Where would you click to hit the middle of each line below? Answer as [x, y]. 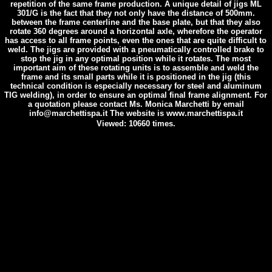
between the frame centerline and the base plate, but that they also [136, 22]
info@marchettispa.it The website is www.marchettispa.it [136, 113]
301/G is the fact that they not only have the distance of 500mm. [136, 13]
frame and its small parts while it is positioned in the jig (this [136, 77]
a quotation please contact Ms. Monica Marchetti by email [136, 104]
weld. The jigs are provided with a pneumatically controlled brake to [136, 49]
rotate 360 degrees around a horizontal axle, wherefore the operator [136, 31]
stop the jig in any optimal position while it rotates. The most [136, 59]
